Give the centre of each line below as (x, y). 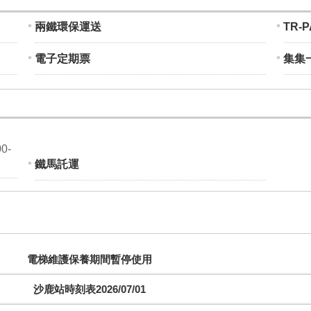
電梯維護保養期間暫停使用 (90, 260)
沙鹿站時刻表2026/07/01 (90, 289)
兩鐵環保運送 (68, 27)
